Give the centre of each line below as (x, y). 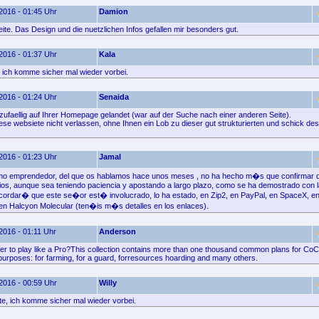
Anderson (117, 231)
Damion (114, 11)
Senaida (114, 97)
